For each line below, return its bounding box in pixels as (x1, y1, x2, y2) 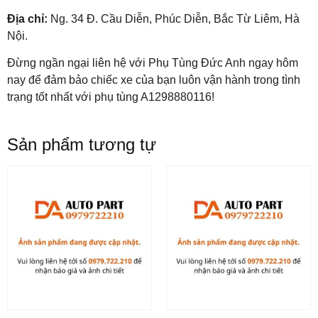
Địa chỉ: (7, 12, 48, 25)
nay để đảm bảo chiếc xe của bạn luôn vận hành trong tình (7, 73, 300, 86)
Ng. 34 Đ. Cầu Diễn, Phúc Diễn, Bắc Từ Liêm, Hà (48, 12, 300, 25)
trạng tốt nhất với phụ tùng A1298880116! (7, 90, 214, 103)
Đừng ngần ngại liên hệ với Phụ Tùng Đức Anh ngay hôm (7, 56, 298, 69)
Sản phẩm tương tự (7, 135, 156, 155)
